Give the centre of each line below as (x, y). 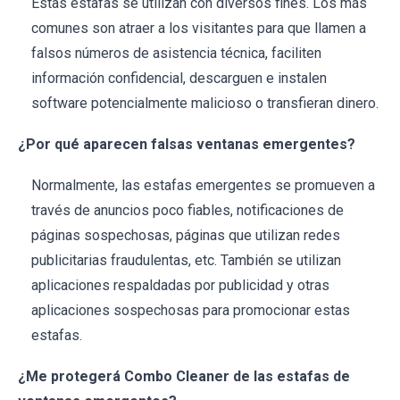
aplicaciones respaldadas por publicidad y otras (180, 286)
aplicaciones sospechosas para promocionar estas (191, 311)
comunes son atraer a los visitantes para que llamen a (199, 29)
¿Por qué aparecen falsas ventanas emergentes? (187, 145)
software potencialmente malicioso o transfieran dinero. (205, 104)
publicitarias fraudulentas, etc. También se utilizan (186, 261)
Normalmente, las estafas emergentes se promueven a (203, 186)
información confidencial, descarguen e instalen (179, 79)
